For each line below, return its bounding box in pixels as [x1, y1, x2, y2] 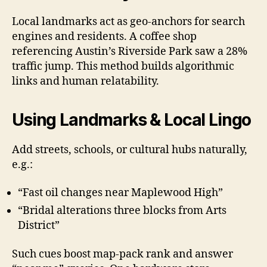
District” [18, 219, 60, 233]
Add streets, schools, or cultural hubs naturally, [12, 142, 247, 157]
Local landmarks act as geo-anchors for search [12, 14, 245, 29]
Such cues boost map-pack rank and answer [12, 247, 233, 261]
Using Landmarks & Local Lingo [12, 109, 252, 130]
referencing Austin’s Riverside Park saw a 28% [12, 44, 247, 58]
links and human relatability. [12, 74, 159, 88]
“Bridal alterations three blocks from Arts [18, 204, 226, 218]
